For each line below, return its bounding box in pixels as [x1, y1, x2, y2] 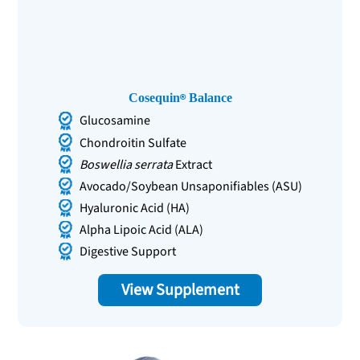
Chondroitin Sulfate [80, 133, 187, 152]
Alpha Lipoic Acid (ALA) [80, 220, 204, 239]
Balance [185, 91, 232, 105]
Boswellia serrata [80, 155, 174, 174]
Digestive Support [80, 243, 177, 261]
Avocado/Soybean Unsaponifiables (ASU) [80, 177, 303, 195]
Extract [173, 155, 213, 174]
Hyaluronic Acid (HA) [80, 198, 190, 217]
